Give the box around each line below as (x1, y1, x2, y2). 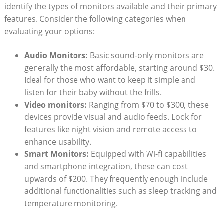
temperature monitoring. (24, 197, 118, 209)
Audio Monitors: (24, 49, 88, 61)
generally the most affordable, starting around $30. (24, 62, 215, 73)
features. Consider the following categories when (4, 13, 186, 24)
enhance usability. (24, 136, 91, 147)
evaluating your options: (4, 25, 95, 37)
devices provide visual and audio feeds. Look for (24, 111, 202, 122)
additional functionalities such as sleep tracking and (24, 185, 217, 196)
